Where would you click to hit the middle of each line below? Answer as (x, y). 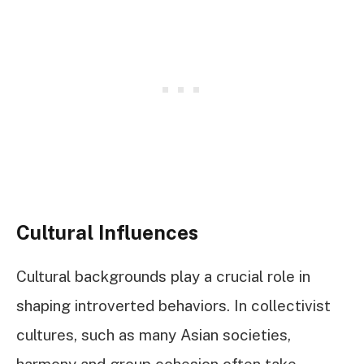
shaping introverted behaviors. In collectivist (173, 306)
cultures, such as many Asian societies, (154, 335)
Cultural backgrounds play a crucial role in (163, 277)
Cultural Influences (107, 233)
